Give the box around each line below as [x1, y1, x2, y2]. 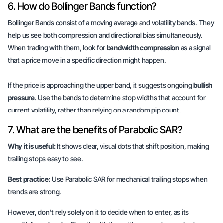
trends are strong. [8, 187, 63, 196]
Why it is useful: [8, 142, 56, 150]
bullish [193, 81, 213, 89]
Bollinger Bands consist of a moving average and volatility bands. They [8, 18, 214, 27]
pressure [8, 93, 35, 102]
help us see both [8, 31, 59, 39]
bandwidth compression [106, 43, 179, 52]
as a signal [179, 43, 211, 52]
